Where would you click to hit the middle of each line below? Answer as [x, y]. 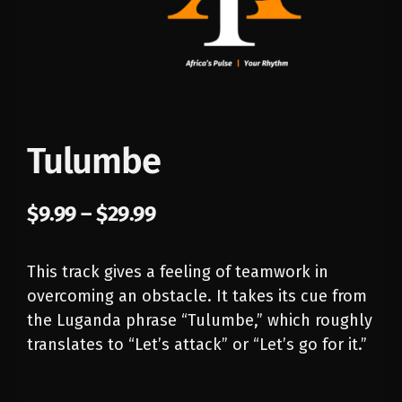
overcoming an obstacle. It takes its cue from [197, 296]
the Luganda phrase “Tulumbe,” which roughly [200, 320]
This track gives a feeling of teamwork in [178, 271]
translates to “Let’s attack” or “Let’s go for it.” [197, 344]
